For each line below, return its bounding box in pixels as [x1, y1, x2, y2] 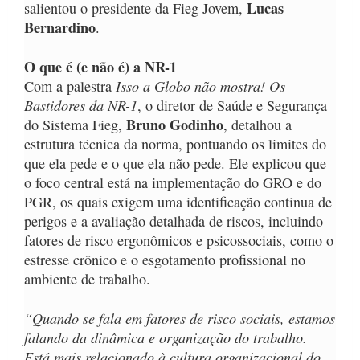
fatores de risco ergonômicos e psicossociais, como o [24, 231, 333, 251]
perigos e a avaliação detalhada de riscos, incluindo [24, 211, 323, 231]
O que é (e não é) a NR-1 [24, 56, 177, 78]
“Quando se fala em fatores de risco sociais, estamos [24, 308, 335, 329]
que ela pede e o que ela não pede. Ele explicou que [24, 153, 326, 174]
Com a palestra [24, 76, 116, 96]
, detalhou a [223, 115, 292, 135]
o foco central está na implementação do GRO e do [24, 173, 321, 193]
